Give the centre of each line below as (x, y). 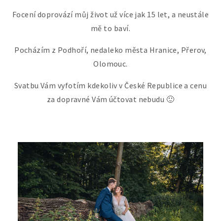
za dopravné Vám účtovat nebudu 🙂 (110, 99)
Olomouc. (110, 63)
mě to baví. (110, 28)
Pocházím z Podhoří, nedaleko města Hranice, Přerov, (110, 50)
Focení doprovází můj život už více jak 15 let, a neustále (110, 14)
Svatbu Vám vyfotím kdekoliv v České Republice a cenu (110, 85)
